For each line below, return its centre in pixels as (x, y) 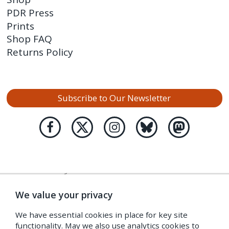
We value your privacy (64, 195)
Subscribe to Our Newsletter (114, 98)
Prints (21, 26)
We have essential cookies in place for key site (102, 215)
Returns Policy (40, 52)
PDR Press (30, 13)
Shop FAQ (30, 39)
